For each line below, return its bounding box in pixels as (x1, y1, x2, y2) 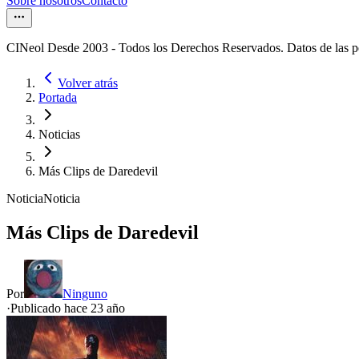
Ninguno (63, 287, 107, 301)
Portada (38, 91, 77, 105)
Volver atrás (58, 76, 118, 91)
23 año (91, 301, 125, 316)
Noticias (38, 127, 80, 142)
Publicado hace (10, 301, 91, 316)
